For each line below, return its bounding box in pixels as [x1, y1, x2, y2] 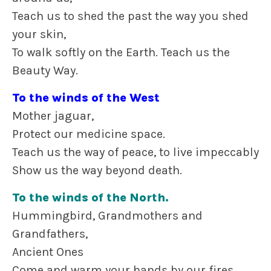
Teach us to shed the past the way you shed [12, 9, 249, 24]
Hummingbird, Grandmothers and [12, 209, 203, 223]
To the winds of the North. [12, 191, 169, 205]
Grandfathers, [12, 227, 88, 241]
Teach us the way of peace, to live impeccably [12, 145, 259, 160]
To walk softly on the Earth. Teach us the [12, 45, 230, 60]
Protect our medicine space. [12, 127, 165, 142]
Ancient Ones [12, 245, 83, 260]
